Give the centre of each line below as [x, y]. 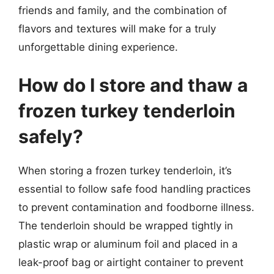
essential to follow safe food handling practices [135, 189]
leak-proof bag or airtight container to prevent [131, 262]
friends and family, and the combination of [123, 10]
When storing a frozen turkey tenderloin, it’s [125, 170]
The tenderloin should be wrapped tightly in [126, 225]
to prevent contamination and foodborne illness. [136, 207]
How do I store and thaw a [133, 85]
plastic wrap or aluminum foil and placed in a [128, 244]
